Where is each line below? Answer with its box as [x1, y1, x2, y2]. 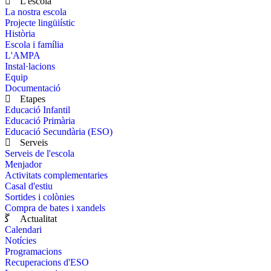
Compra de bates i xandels [5, 203, 105, 214]
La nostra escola [5, 7, 67, 18]
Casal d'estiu [5, 181, 53, 192]
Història [5, 28, 35, 39]
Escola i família [5, 39, 64, 50]
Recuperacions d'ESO [5, 257, 89, 268]
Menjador [5, 159, 42, 170]
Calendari [5, 224, 42, 235]
